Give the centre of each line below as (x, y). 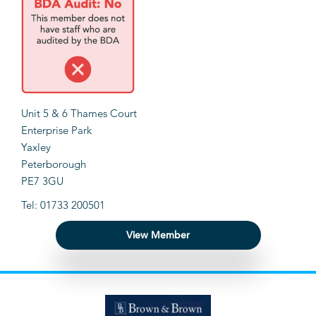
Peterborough (54, 164)
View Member (158, 235)
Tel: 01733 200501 (63, 205)
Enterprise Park (56, 130)
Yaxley (36, 147)
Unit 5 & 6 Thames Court (79, 114)
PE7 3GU (42, 181)
